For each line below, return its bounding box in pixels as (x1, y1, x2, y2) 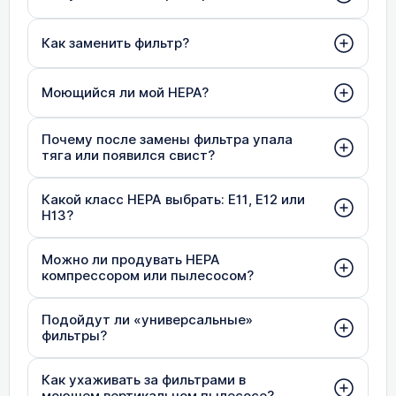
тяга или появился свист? (42, 145, 215, 165)
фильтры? (42, 325, 107, 346)
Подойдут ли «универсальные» (42, 309, 253, 330)
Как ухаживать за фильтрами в (42, 369, 246, 390)
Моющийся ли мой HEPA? (42, 82, 209, 103)
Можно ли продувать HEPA (42, 249, 220, 270)
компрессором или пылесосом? (42, 265, 254, 286)
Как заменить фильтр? (42, 33, 189, 53)
